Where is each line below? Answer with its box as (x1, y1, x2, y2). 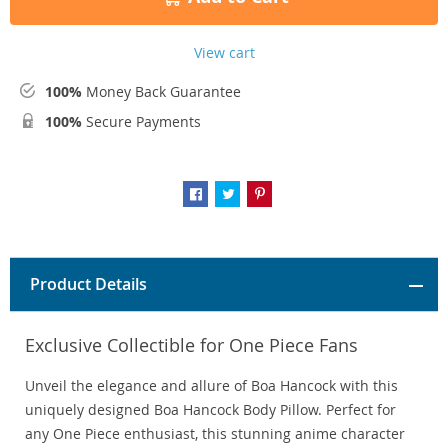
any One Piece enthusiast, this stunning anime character (25, 424, 405, 444)
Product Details (30, 273, 147, 296)
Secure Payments (82, 112, 201, 132)
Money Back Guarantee (82, 82, 241, 102)
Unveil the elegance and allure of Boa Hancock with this (25, 376, 398, 396)
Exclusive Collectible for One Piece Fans (25, 333, 358, 358)
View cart (193, 43, 255, 63)
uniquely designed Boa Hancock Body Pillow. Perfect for (25, 400, 396, 420)
